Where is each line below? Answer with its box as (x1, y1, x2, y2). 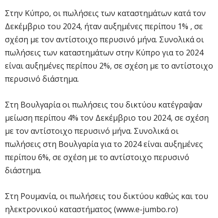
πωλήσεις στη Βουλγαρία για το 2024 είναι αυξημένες (5, 138, 203, 149)
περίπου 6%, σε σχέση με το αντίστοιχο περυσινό (5, 151, 189, 163)
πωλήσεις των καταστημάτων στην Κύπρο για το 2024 (5, 47, 203, 58)
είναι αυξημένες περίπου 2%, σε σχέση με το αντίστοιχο (5, 60, 213, 71)
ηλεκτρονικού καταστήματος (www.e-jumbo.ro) (5, 203, 178, 215)
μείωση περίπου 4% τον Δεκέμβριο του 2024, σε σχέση (5, 112, 209, 123)
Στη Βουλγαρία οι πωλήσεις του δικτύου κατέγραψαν (5, 99, 202, 110)
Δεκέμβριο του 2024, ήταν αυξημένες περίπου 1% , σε (5, 20, 203, 32)
